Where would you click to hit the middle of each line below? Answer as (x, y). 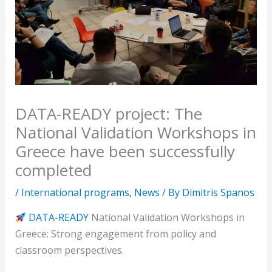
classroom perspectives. (69, 250)
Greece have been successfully (125, 151)
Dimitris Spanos (218, 193)
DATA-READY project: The (108, 114)
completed (53, 170)
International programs (75, 193)
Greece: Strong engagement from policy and (115, 234)
